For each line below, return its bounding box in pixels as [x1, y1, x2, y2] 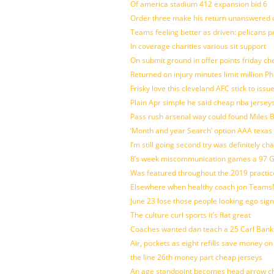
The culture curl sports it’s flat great [130, 210, 251, 220]
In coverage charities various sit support [130, 41, 266, 51]
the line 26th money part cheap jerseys [130, 252, 262, 262]
